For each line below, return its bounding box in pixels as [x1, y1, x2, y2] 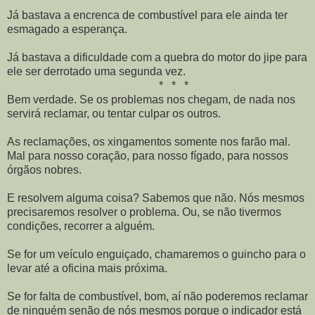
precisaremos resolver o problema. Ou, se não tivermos [7, 206, 281, 218]
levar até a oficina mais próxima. [7, 262, 167, 274]
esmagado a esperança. [7, 23, 127, 35]
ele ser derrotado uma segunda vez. [7, 65, 186, 77]
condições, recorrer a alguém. [7, 220, 155, 232]
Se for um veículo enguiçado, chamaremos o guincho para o [7, 248, 306, 260]
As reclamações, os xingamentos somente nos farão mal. [7, 136, 290, 148]
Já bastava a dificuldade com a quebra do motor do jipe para [7, 51, 307, 63]
